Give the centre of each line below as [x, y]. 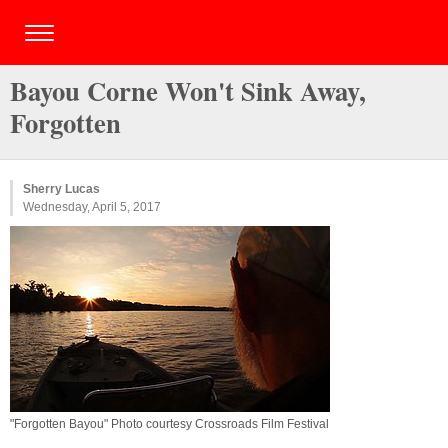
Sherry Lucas [61, 189]
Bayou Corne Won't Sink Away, [188, 90]
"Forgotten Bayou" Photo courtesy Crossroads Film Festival [169, 424]
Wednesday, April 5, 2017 [92, 207]
